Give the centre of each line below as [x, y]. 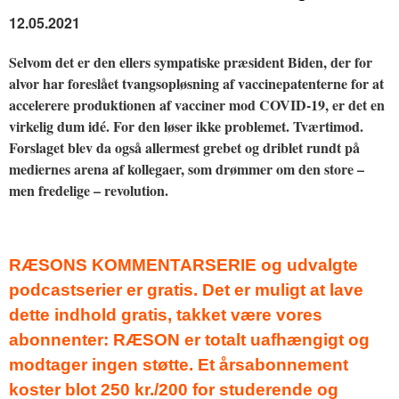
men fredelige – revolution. [89, 190]
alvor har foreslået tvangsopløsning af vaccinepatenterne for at [196, 83]
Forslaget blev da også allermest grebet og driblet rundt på [184, 147]
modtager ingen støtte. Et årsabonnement [179, 364]
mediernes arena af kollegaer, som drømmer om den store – [187, 168]
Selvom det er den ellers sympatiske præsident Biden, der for [191, 61]
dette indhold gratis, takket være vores [166, 314]
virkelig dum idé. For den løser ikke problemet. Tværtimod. [186, 126]
